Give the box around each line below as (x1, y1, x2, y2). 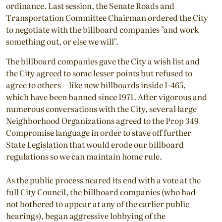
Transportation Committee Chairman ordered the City (6, 11, 208, 23)
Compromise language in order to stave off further (6, 126, 191, 138)
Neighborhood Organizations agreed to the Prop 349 (6, 114, 199, 126)
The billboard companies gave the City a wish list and (6, 55, 200, 67)
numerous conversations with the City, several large (6, 102, 197, 114)
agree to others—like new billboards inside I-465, (6, 78, 186, 91)
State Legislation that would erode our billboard (6, 138, 184, 150)
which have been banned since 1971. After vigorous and (6, 90, 207, 103)
